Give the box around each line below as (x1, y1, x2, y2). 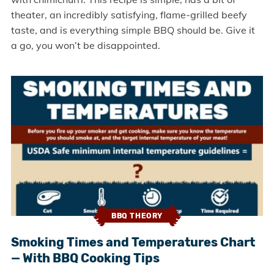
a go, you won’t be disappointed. (10, 39, 160, 51)
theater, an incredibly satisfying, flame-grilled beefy (10, 8, 247, 21)
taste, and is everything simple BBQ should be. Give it (10, 23, 255, 36)
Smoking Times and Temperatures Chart (10, 234, 255, 250)
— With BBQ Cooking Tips (10, 250, 160, 265)
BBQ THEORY (111, 212, 163, 220)
